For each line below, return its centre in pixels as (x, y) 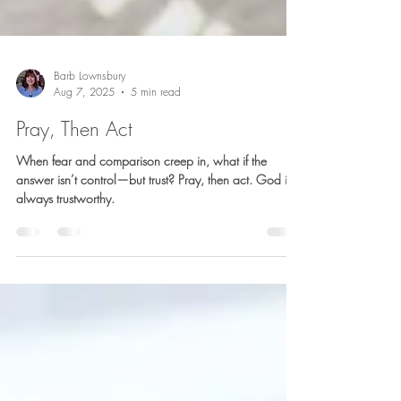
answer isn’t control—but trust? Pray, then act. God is (154, 260)
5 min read (156, 172)
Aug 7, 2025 (84, 172)
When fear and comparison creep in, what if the (141, 241)
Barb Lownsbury (90, 156)
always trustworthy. (65, 279)
